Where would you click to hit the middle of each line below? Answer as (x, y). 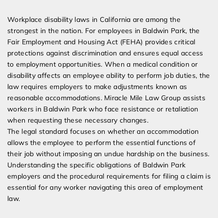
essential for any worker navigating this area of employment (105, 188)
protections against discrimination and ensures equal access (105, 53)
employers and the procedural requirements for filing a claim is (109, 176)
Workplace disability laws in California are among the (94, 20)
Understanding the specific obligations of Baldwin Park (97, 165)
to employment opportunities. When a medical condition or (103, 64)
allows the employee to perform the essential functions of (102, 143)
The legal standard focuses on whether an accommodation (103, 132)
